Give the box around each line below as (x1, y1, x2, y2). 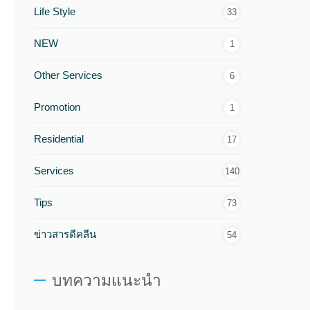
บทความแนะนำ (52, 271, 162, 289)
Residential (34, 133, 84, 145)
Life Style (34, 6, 76, 17)
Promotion (34, 101, 81, 113)
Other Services (34, 69, 103, 81)
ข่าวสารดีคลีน (34, 228, 97, 240)
